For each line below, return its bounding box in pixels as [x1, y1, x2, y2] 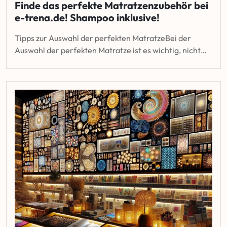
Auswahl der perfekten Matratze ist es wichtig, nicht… [15, 45, 207, 55]
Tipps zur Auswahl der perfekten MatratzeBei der [15, 32, 191, 43]
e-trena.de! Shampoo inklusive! [15, 11, 160, 24]
